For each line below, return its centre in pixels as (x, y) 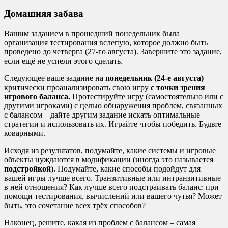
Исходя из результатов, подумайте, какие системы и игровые (110, 151)
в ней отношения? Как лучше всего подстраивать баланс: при (111, 187)
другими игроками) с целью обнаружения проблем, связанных (113, 106)
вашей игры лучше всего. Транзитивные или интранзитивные (112, 178)
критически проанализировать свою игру (77, 88)
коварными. (25, 133)
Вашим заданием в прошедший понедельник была (92, 34)
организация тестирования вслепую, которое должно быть (106, 43)
